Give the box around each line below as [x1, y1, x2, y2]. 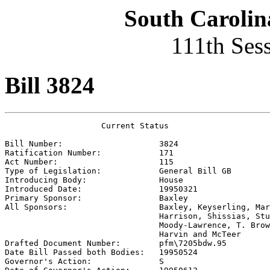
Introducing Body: [5, 175, 159, 184]
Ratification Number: [5, 148, 159, 157]
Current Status [5, 121, 169, 130]
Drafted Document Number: [5, 238, 159, 248]
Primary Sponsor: [5, 193, 159, 202]
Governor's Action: [5, 256, 159, 266]
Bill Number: [5, 139, 159, 148]
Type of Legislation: [5, 166, 159, 175]
